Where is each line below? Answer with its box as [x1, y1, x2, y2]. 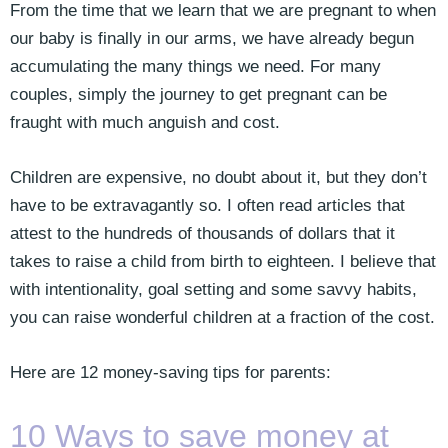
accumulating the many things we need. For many [10, 56, 381, 76]
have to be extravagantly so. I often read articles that [10, 195, 405, 215]
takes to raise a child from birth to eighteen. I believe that [10, 251, 436, 271]
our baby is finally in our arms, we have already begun [10, 28, 414, 48]
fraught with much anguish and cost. [10, 112, 280, 132]
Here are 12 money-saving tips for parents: [10, 363, 331, 383]
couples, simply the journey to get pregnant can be [10, 84, 387, 104]
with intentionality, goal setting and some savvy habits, [10, 279, 417, 299]
